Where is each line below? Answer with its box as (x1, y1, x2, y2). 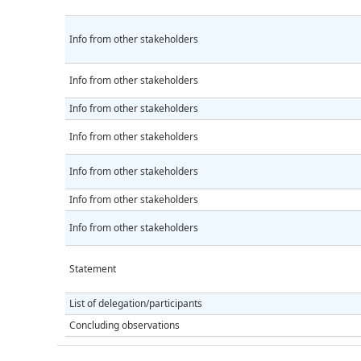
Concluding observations (69, 318, 180, 332)
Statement (69, 262, 116, 276)
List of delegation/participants (69, 297, 202, 310)
